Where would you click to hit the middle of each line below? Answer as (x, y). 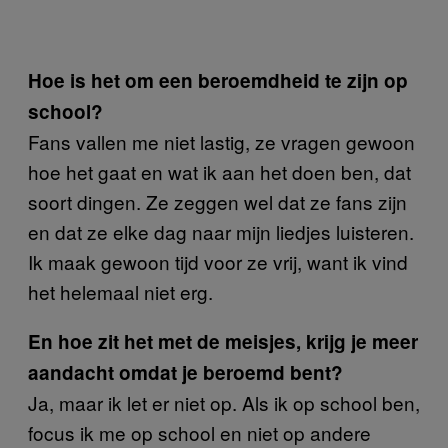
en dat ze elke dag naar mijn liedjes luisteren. (221, 231)
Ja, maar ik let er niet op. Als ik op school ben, (224, 402)
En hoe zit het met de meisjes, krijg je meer (223, 341)
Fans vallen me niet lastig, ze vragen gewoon (221, 141)
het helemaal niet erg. (120, 291)
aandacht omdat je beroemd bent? (185, 372)
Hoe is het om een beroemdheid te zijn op (218, 80)
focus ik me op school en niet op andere (199, 432)
